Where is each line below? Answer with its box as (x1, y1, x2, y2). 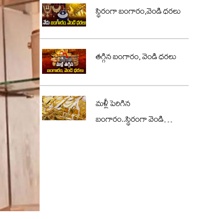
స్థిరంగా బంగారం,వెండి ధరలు (96, 6, 181, 20)
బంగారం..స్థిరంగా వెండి (96, 113, 164, 128)
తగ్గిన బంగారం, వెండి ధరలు (96, 51, 176, 66)
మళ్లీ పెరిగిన (96, 98, 131, 112)
